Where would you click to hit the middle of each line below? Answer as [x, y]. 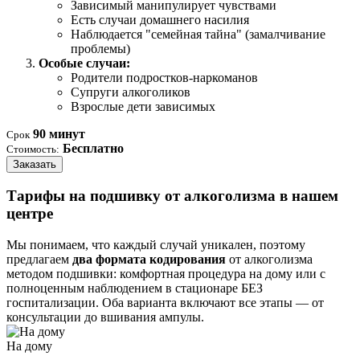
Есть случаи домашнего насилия [160, 19]
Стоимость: [33, 149]
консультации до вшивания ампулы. [105, 317]
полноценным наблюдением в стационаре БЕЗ [135, 288]
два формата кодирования [149, 260]
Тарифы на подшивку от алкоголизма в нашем [172, 196]
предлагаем [39, 260]
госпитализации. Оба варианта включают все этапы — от [165, 303]
